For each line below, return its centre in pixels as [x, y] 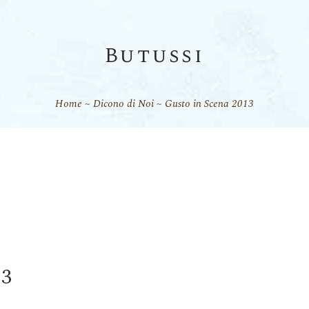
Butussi [154, 56]
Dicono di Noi [123, 104]
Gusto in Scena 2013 [209, 104]
